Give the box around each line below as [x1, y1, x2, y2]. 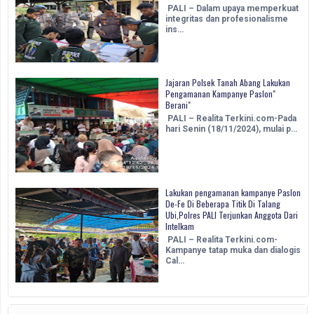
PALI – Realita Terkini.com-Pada [165, 114, 296, 124]
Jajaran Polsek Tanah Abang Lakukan [165, 76, 290, 89]
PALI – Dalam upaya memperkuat [165, 4, 299, 14]
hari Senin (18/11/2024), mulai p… [165, 124, 297, 135]
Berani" [165, 99, 191, 111]
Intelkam [165, 220, 194, 233]
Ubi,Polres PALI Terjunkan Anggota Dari [165, 209, 298, 221]
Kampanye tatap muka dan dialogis [165, 245, 301, 256]
